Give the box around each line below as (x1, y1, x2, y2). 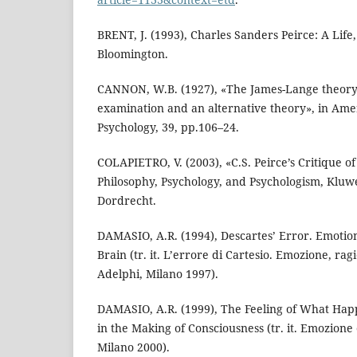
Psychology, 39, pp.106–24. (97, 119, 239, 135)
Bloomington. (97, 45, 168, 61)
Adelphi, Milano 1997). (97, 265, 218, 281)
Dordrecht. (97, 192, 156, 208)
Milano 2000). (97, 339, 170, 355)
